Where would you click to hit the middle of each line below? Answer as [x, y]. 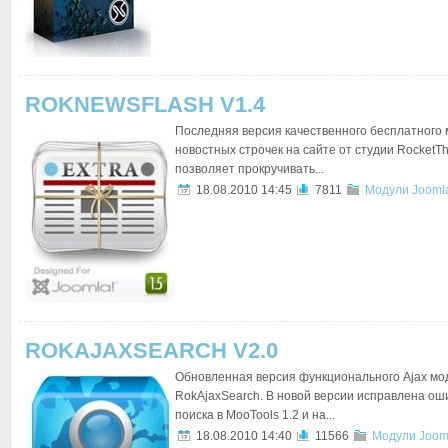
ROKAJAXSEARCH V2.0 [151, 350]
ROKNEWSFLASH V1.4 [145, 104]
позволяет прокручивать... [249, 169]
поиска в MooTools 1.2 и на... [255, 415]
